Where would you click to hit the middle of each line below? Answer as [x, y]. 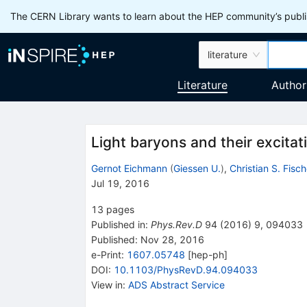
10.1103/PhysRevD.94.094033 [185, 269]
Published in [118, 224]
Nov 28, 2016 [171, 239]
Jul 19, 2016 [120, 183]
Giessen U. [197, 168]
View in [107, 284]
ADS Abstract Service [176, 284]
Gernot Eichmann [129, 168]
